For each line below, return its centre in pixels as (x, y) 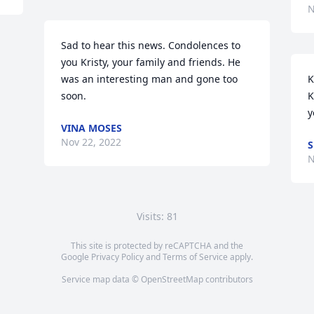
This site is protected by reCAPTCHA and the (157, 246)
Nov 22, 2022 (91, 142)
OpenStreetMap (172, 279)
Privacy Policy (117, 257)
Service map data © (101, 279)
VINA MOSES (92, 128)
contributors (228, 279)
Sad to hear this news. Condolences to (151, 45)
